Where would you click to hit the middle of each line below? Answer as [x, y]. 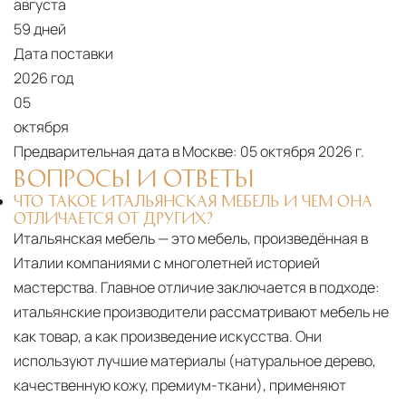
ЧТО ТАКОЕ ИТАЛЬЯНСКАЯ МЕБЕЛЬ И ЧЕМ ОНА [193, 201]
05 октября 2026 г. [302, 152]
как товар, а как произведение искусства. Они [168, 337]
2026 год [43, 78]
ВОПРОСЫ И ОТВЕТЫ [134, 177]
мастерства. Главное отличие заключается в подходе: [197, 288]
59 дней [40, 29]
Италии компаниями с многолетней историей [167, 263]
